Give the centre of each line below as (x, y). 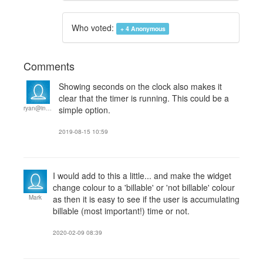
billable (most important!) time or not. (121, 211)
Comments (49, 66)
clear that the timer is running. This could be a (144, 98)
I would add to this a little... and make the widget (142, 176)
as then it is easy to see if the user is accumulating (146, 199)
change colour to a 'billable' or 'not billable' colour (144, 187)
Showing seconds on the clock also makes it (140, 86)
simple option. (85, 110)
